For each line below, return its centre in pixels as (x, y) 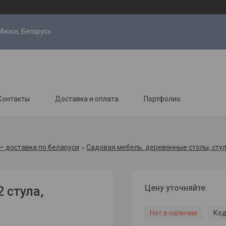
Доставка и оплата (87, 99)
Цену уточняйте (175, 188)
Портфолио (162, 99)
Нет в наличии (173, 213)
